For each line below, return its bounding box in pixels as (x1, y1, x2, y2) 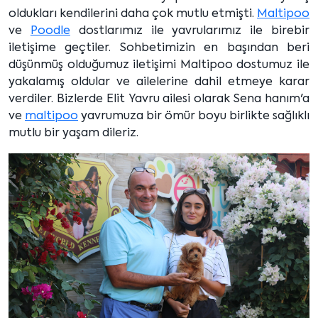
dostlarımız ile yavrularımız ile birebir (70, 26, 310, 37)
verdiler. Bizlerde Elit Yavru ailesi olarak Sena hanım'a (9, 94, 309, 105)
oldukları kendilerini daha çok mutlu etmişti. (9, 9, 257, 20)
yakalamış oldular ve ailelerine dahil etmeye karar (9, 77, 309, 88)
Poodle (30, 26, 70, 37)
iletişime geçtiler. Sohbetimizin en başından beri (9, 43, 309, 54)
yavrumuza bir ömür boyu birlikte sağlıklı (78, 111, 309, 122)
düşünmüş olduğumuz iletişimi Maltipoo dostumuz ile (9, 60, 309, 71)
